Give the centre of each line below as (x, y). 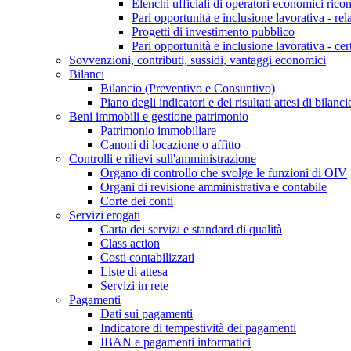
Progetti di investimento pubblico (213, 32)
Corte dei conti (137, 201)
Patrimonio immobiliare (158, 130)
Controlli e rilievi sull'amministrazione (163, 159)
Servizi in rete (134, 286)
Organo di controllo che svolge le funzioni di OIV (224, 173)
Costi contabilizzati (147, 257)
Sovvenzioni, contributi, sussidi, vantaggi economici (197, 60)
